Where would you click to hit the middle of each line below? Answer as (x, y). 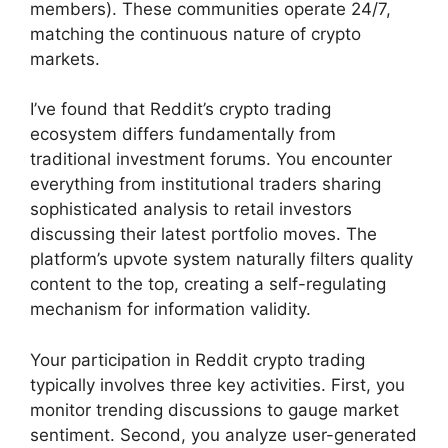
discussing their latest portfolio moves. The (203, 234)
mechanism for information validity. (170, 309)
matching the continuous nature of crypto (195, 33)
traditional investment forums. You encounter (211, 159)
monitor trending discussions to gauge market (214, 409)
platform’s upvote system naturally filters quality (221, 259)
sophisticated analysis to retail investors (191, 209)
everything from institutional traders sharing (205, 184)
